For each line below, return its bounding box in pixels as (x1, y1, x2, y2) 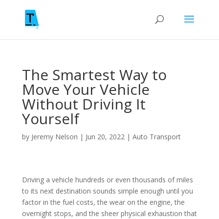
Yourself (22, 109, 79, 129)
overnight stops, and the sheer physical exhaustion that (22, 209, 197, 218)
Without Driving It (22, 94, 146, 114)
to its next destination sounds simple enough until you (22, 186, 193, 196)
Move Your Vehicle (22, 79, 150, 99)
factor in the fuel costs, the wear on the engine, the (22, 197, 185, 207)
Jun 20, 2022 (85, 132, 125, 141)
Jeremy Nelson (31, 132, 78, 141)
